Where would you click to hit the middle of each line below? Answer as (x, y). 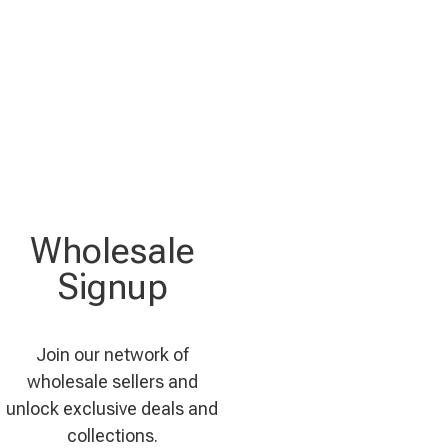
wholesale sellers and (112, 381)
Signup (112, 287)
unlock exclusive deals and (112, 408)
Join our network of (112, 354)
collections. (112, 435)
